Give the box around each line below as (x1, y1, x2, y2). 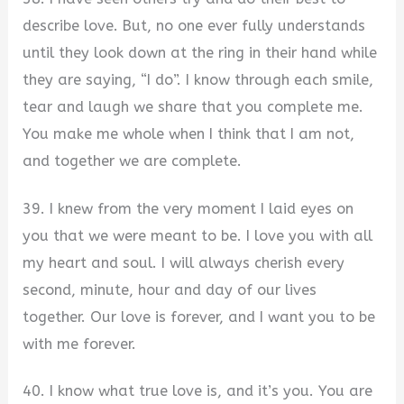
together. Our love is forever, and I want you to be (23, 308, 376, 326)
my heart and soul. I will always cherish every (23, 253, 345, 271)
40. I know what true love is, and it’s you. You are (23, 382, 373, 400)
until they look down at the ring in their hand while (23, 43, 378, 61)
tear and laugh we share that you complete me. (23, 97, 364, 115)
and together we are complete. (23, 151, 243, 170)
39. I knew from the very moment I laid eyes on (23, 199, 354, 217)
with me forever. (23, 335, 137, 353)
